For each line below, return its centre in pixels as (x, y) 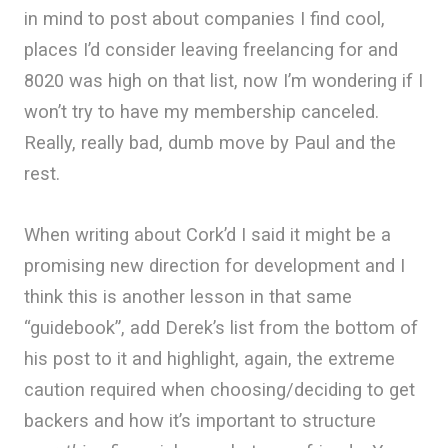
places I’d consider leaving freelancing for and (211, 49)
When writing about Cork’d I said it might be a (207, 234)
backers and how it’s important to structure (200, 420)
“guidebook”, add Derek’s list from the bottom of (221, 327)
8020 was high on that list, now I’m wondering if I (223, 80)
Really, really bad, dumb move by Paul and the (210, 142)
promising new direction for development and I (214, 265)
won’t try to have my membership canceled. (201, 111)
